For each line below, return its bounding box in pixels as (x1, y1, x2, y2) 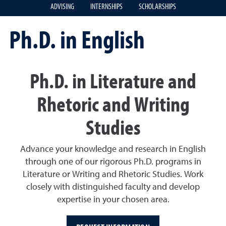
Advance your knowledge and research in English (20, 145, 206, 154)
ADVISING (50, 1, 74, 11)
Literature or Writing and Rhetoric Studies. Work (23, 170, 203, 180)
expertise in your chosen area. (56, 195, 169, 205)
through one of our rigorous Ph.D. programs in (25, 157, 201, 167)
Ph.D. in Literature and (30, 67, 196, 94)
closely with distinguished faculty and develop (26, 183, 200, 192)
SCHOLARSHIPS (138, 1, 176, 11)
